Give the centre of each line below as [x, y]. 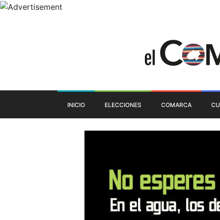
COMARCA [176, 105]
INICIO [76, 105]
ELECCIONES [123, 105]
